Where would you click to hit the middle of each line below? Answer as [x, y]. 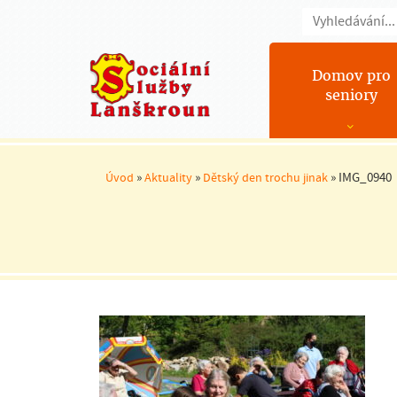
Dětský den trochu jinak [265, 177]
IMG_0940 [365, 177]
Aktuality [168, 177]
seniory [351, 95]
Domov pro [351, 76]
